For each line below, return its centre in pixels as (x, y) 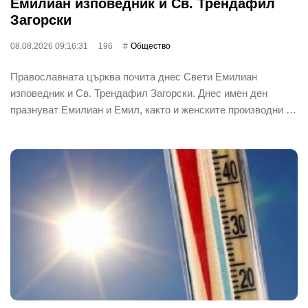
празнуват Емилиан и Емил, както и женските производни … (153, 109)
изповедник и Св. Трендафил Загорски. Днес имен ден (139, 93)
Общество (151, 46)
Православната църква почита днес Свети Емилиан (134, 76)
